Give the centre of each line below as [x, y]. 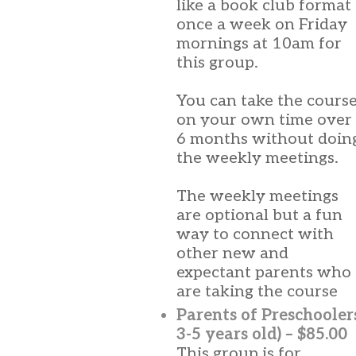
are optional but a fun [259, 215]
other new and [232, 253]
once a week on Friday [262, 25]
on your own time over [264, 120]
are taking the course [257, 292]
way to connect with [255, 234]
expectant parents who [264, 273]
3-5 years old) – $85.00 [262, 335]
